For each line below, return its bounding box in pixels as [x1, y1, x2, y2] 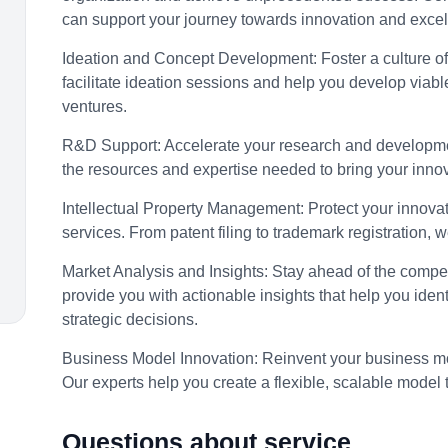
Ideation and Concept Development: [62, 49, 321, 67]
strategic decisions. [62, 310, 198, 328]
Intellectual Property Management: [62, 199, 308, 217]
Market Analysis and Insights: [62, 262, 272, 280]
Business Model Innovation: [62, 349, 262, 367]
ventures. [62, 97, 127, 115]
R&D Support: [62, 136, 164, 154]
